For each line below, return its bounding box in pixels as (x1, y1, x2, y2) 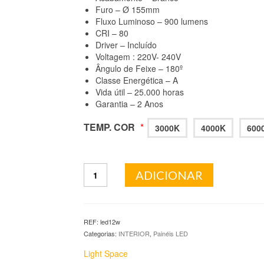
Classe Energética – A (95, 74, 178, 86)
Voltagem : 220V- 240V (95, 51, 181, 62)
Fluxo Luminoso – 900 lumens (95, 15, 208, 27)
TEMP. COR (83, 120, 135, 134)
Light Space (83, 247, 128, 259)
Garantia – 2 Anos (95, 98, 163, 110)
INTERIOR (118, 229, 150, 238)
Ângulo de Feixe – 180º (95, 62, 183, 74)
